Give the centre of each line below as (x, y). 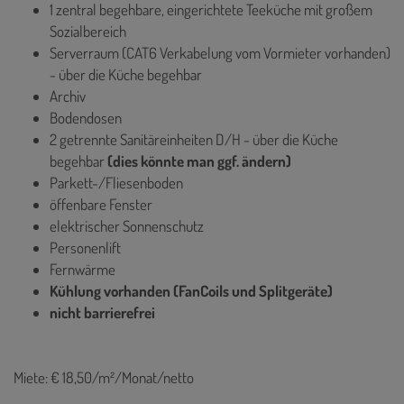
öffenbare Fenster (101, 204)
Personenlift (85, 247)
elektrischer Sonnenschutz (128, 225)
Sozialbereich (88, 31)
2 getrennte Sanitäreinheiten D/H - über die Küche (194, 139)
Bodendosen (86, 117)
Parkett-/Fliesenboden (116, 182)
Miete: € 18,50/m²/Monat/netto (105, 377)
